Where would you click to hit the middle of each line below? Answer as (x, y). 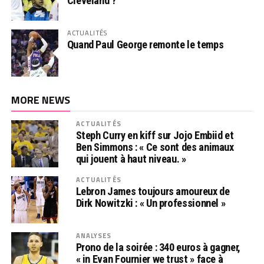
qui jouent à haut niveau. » (131, 159)
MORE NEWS (40, 100)
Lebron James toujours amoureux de (153, 192)
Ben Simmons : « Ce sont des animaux (155, 147)
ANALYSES (94, 236)
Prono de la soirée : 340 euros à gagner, (158, 247)
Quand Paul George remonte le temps (145, 45)
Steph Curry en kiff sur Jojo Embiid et (155, 136)
